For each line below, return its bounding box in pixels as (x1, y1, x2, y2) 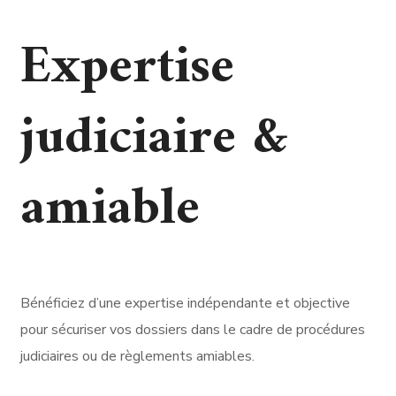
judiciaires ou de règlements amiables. (20, 346, 255, 366)
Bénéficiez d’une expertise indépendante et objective (20, 293, 350, 313)
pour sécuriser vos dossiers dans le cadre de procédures (20, 319, 365, 339)
